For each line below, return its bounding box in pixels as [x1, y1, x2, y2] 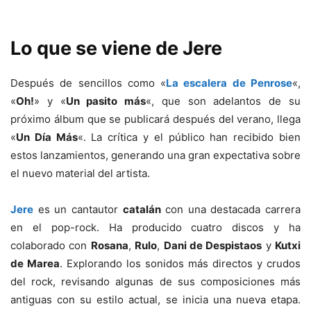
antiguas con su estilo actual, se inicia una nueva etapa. [10, 292, 301, 306]
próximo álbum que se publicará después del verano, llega [10, 112, 301, 126]
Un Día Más [16, 130, 78, 144]
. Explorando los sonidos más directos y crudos [60, 256, 301, 270]
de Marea [10, 256, 60, 270]
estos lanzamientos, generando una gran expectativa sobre [10, 148, 301, 162]
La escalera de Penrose [166, 76, 293, 90]
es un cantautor [33, 202, 123, 216]
